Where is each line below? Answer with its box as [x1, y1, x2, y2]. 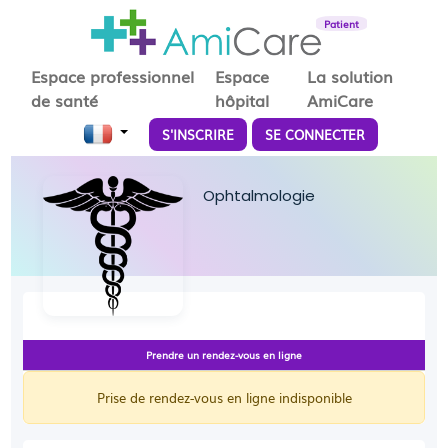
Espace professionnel [31, 64, 195, 88]
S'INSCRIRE [161, 124, 234, 144]
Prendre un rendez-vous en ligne [146, 347, 302, 362]
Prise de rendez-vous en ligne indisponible [96, 388, 352, 407]
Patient [323, 16, 359, 31]
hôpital [214, 88, 269, 112]
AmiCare [307, 88, 374, 112]
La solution [307, 64, 394, 88]
